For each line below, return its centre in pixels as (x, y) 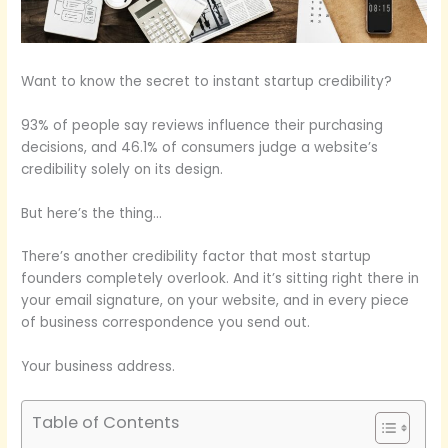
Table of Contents (106, 423)
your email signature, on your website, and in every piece (215, 301)
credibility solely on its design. (122, 169)
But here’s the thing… (92, 213)
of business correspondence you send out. (166, 323)
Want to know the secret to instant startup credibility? (207, 81)
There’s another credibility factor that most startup (196, 257)
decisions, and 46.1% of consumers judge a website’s (200, 147)
